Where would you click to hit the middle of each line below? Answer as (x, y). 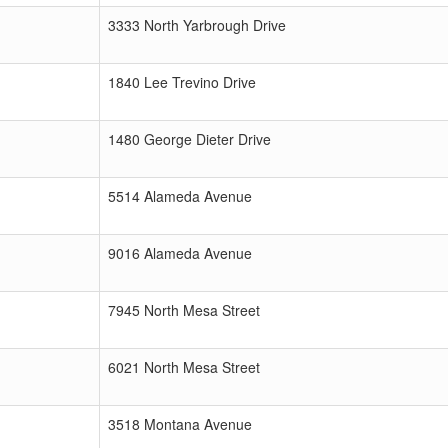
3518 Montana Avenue (180, 424)
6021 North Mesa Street (184, 367)
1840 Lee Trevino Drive (182, 82)
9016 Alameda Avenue (180, 253)
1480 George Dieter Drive (189, 139)
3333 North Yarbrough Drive (197, 25)
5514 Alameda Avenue (180, 196)
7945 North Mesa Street (184, 310)
